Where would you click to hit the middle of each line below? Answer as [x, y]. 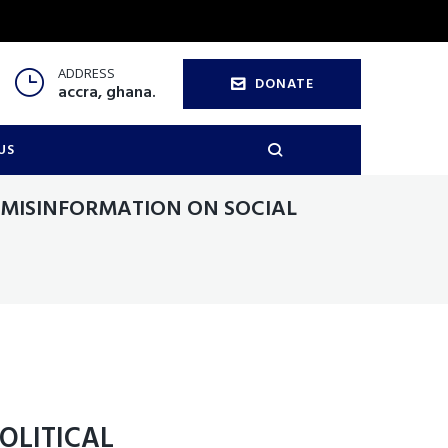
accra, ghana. [106, 93]
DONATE [284, 84]
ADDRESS [86, 73]
